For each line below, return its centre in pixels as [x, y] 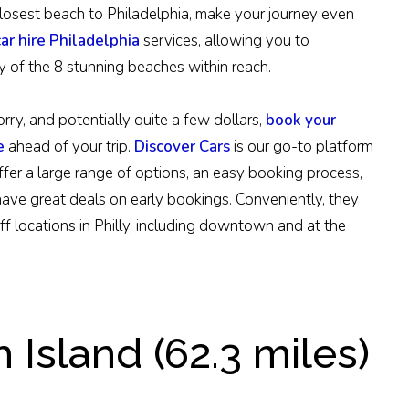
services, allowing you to [225, 41]
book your [301, 121]
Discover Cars [182, 147]
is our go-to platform [302, 147]
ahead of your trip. [71, 147]
